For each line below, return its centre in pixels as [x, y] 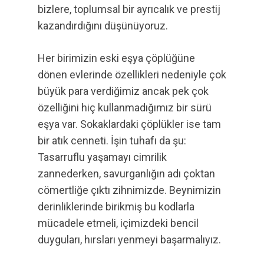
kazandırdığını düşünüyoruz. [103, 26]
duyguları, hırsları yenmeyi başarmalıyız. [129, 240]
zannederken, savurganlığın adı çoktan [126, 174]
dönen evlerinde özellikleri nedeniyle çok [132, 75]
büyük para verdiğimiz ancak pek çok [123, 91]
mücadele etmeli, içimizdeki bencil [118, 223]
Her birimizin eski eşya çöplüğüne [116, 58]
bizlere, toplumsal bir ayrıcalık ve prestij [129, 9]
